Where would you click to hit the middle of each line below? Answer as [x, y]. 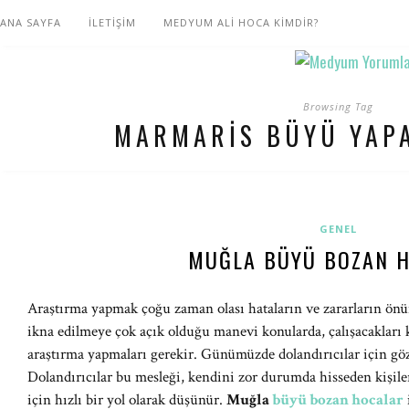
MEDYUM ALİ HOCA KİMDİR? [241, 22]
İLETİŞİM [112, 22]
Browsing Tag [338, 106]
